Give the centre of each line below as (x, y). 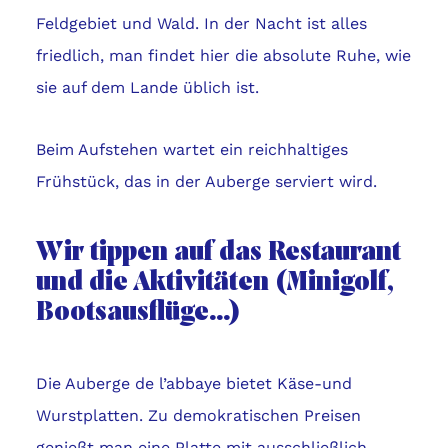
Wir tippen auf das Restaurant (218, 253)
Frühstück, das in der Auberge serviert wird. (206, 182)
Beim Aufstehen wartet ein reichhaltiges (191, 150)
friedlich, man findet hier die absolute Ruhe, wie (223, 56)
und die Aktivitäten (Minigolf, (214, 283)
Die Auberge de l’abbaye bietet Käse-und (193, 384)
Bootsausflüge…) (137, 313)
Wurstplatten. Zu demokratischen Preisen (198, 416)
